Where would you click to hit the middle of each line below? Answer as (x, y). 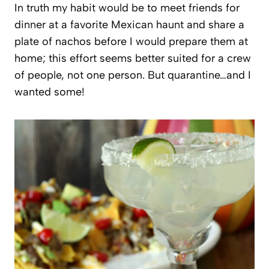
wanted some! (50, 92)
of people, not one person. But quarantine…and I (133, 75)
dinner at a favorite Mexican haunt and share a (129, 25)
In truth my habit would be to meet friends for (127, 8)
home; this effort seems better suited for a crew (133, 59)
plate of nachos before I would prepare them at (131, 42)
